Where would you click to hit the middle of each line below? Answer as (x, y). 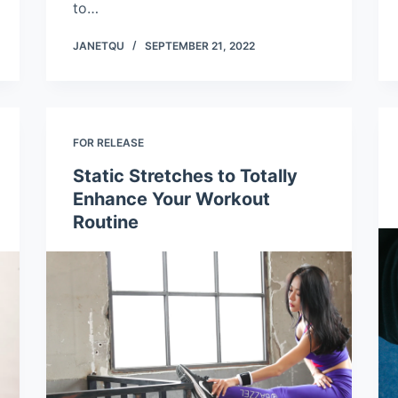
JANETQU (99, 46)
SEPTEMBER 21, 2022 (200, 46)
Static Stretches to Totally (186, 176)
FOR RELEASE (109, 143)
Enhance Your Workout (172, 199)
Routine (106, 223)
